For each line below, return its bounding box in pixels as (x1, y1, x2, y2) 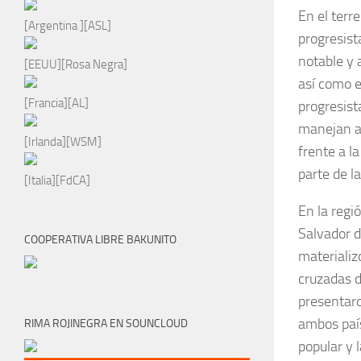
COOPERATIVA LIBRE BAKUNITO (24, 232, 176, 247)
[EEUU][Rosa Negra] (24, 56, 127, 72)
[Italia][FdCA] (24, 172, 90, 188)
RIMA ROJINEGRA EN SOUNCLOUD (24, 316, 188, 330)
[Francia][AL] (24, 95, 89, 110)
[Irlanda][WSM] (24, 134, 102, 149)
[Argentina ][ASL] (24, 18, 111, 33)
